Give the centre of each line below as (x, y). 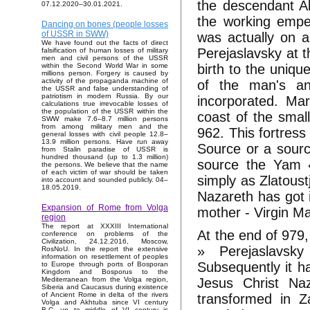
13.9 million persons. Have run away (105, 142)
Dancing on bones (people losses (105, 25)
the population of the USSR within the (105, 111)
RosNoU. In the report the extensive (105, 249)
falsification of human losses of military (105, 51)
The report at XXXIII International (105, 226)
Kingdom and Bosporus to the (105, 272)
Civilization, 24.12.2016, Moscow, (105, 241)
